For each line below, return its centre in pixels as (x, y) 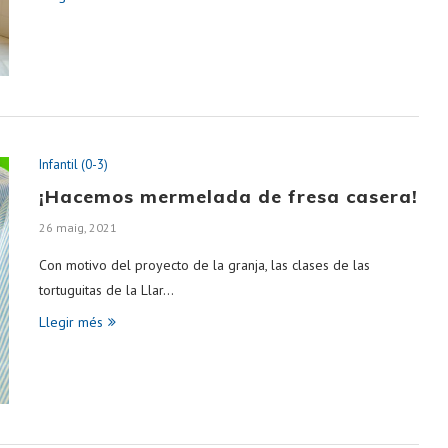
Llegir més (71, 322)
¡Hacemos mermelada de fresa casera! (228, 197)
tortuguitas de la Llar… (106, 290)
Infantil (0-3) (73, 165)
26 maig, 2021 (78, 228)
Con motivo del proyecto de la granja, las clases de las (204, 265)
